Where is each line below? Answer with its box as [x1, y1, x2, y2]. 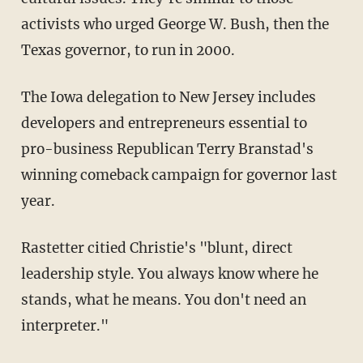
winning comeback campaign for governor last [20, 165, 337, 184]
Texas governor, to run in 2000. [20, 41, 235, 59]
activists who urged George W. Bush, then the [20, 15, 329, 33]
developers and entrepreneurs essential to [20, 113, 307, 132]
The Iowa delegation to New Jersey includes [20, 88, 316, 106]
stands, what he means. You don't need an [20, 290, 306, 309]
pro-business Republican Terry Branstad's [20, 139, 314, 158]
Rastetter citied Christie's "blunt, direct [20, 238, 293, 257]
